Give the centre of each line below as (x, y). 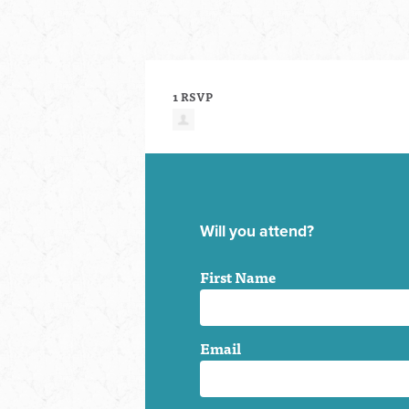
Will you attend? (257, 231)
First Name (238, 276)
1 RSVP (193, 97)
